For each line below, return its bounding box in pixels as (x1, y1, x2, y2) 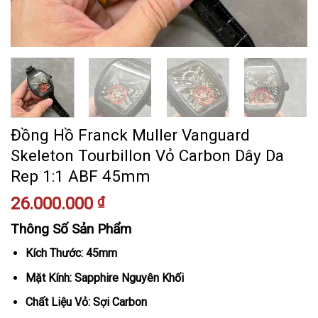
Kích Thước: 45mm (25, 246, 117, 261)
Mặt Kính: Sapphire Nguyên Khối (25, 270, 184, 285)
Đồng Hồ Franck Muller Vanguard (11, 125, 250, 144)
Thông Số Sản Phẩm (11, 220, 131, 237)
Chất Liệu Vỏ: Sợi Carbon (25, 295, 147, 309)
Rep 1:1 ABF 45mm (11, 166, 150, 185)
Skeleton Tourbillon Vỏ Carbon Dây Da (11, 146, 284, 165)
